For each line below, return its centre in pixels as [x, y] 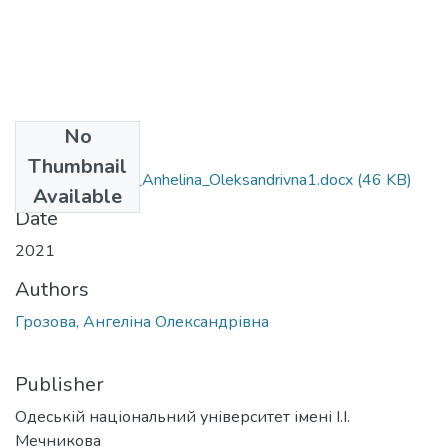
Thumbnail [77, 166]
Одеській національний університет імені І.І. [182, 416]
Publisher [59, 384]
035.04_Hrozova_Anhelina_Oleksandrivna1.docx [184, 179]
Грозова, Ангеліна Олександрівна [142, 321]
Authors [52, 289]
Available [77, 196]
